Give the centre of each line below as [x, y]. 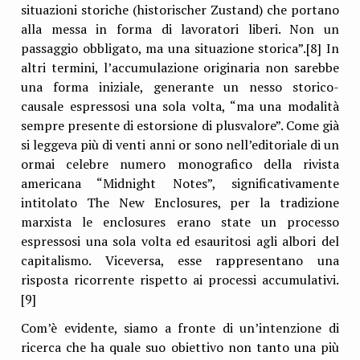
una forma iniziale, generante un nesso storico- [180, 87]
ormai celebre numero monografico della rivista [180, 164]
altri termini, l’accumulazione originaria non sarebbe [180, 68]
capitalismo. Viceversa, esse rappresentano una [180, 261]
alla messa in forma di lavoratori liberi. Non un [180, 29]
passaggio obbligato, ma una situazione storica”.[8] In [180, 49]
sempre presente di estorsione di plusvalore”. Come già [180, 126]
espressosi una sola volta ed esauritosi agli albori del [180, 241]
